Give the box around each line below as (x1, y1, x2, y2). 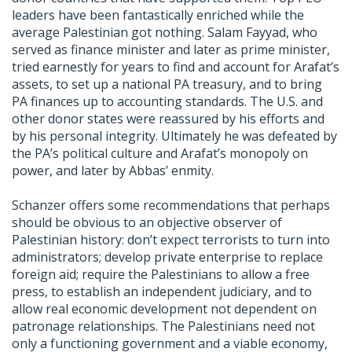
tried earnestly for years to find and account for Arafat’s (12, 58, 339, 76)
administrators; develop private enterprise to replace (12, 248, 323, 266)
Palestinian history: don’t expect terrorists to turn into (12, 231, 330, 249)
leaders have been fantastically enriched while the (12, 6, 304, 24)
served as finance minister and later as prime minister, (12, 41, 330, 59)
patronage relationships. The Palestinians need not (12, 317, 315, 335)
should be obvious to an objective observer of (12, 214, 282, 232)
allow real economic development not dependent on (12, 300, 317, 318)
